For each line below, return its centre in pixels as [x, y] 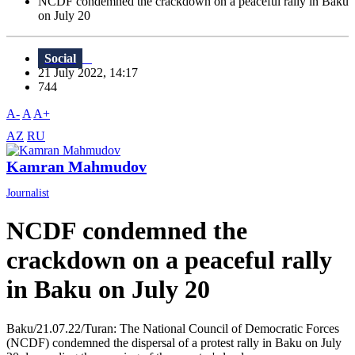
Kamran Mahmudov [76, 167]
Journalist [28, 193]
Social [60, 59]
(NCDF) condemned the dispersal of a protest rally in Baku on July [174, 342]
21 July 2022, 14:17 [93, 73]
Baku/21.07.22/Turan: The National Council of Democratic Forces [173, 328]
